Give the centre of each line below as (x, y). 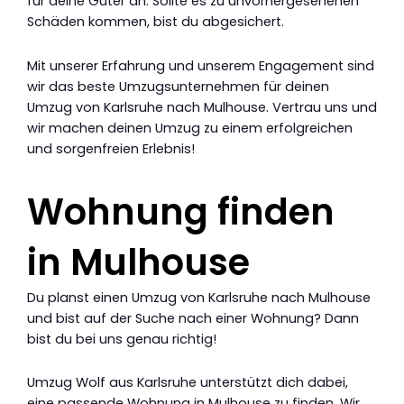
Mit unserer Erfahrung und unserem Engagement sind (201, 65)
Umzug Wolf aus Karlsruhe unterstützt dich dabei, (188, 383)
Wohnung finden (181, 211)
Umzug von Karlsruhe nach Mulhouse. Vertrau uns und (202, 107)
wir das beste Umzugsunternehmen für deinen (178, 86)
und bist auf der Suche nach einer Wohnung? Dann (193, 318)
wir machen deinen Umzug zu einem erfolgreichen (190, 128)
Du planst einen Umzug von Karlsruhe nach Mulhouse (199, 297)
